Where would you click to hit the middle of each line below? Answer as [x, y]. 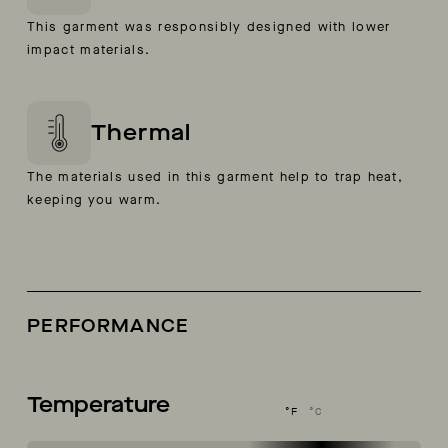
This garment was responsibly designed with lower [209, 27]
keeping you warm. [94, 200]
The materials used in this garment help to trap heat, [215, 177]
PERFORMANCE [108, 326]
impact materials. [89, 50]
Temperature [99, 405]
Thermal [141, 133]
